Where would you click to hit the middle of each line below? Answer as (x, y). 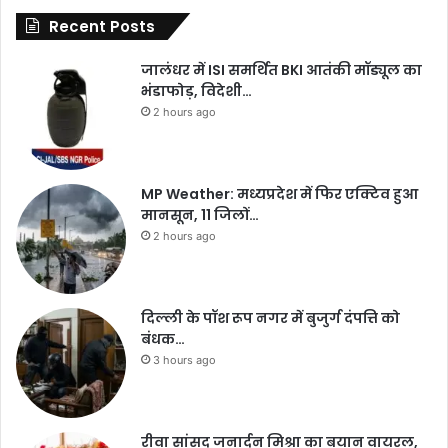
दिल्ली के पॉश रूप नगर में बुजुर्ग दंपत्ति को (270, 318)
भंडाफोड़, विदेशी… (196, 91)
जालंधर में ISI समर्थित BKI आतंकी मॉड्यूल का (281, 70)
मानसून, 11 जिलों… (200, 215)
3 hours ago (184, 360)
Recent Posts (102, 27)
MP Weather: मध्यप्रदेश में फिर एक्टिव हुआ (279, 194)
